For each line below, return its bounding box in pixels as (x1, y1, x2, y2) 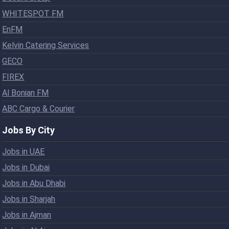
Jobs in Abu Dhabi (2, 178, 66, 188)
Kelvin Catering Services (2, 40, 89, 50)
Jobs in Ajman (2, 210, 52, 220)
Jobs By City (2, 124, 55, 135)
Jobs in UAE (2, 146, 45, 156)
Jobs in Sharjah (2, 194, 56, 204)
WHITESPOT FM (2, 8, 64, 18)
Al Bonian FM (2, 87, 49, 98)
